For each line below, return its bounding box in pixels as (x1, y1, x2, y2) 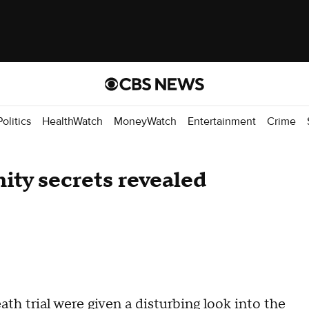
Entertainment (188, 114, 256, 128)
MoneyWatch (114, 114, 177, 128)
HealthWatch (42, 114, 103, 128)
